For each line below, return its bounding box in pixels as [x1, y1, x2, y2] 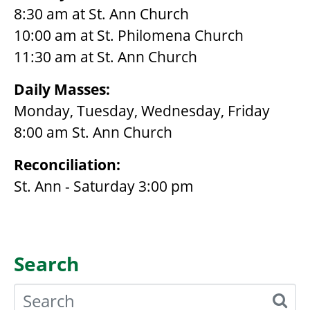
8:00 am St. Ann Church [14, 122, 172, 143]
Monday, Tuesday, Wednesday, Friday [14, 101, 270, 121]
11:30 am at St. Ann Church [14, 47, 197, 67]
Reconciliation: [14, 155, 120, 175]
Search [14, 250, 79, 277]
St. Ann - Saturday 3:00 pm [14, 176, 194, 197]
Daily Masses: [14, 80, 110, 100]
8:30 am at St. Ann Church [14, 4, 189, 24]
